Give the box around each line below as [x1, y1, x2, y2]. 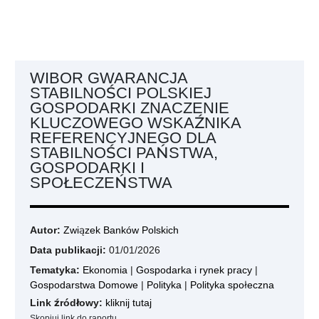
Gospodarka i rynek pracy [136, 263, 252, 276]
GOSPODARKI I [30, 158, 145, 177]
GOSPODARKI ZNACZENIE [30, 98, 229, 117]
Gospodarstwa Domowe [30, 278, 138, 291]
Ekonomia [83, 263, 127, 276]
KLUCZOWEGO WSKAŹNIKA [30, 113, 241, 132]
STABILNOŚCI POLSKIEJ [30, 83, 211, 102]
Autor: [30, 224, 63, 236]
